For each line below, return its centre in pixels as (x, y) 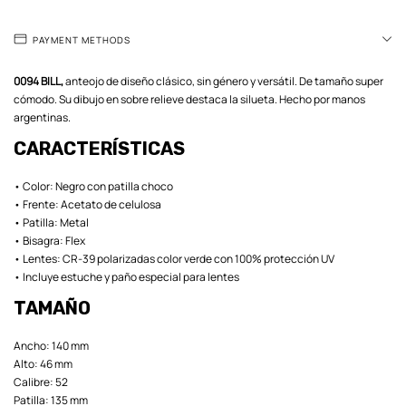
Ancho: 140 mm (51, 345)
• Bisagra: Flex (49, 240)
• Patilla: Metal (51, 222)
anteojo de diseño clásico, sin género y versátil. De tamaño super (223, 81)
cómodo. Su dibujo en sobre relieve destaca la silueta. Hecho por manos (189, 99)
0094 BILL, (39, 81)
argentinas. (42, 117)
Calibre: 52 (41, 382)
